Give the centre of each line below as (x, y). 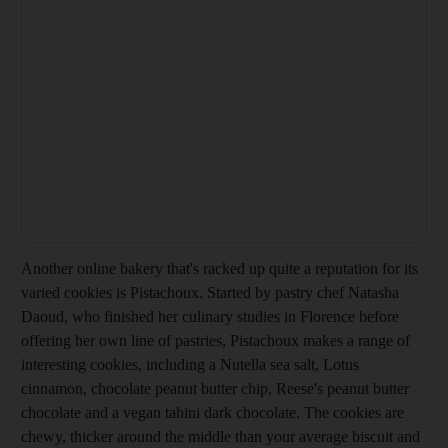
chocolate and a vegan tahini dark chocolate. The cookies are (212, 412)
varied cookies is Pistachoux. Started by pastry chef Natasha (210, 292)
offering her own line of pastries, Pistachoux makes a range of (215, 340)
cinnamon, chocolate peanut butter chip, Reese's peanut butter (215, 388)
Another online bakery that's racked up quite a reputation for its (219, 268)
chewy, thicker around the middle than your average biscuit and (220, 436)
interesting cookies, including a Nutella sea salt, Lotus (190, 364)
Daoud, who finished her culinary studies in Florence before (210, 316)
